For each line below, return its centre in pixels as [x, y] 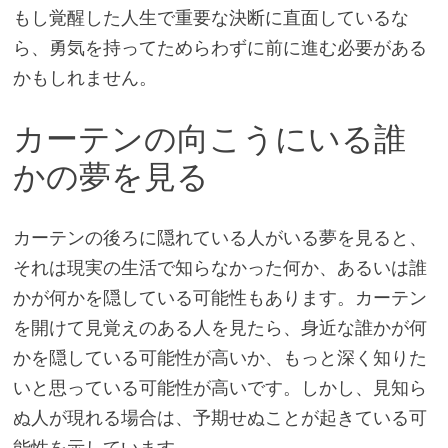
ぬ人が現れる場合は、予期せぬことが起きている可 [219, 417]
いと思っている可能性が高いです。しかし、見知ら [219, 387]
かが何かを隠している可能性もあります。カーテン [219, 297]
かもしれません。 [84, 78]
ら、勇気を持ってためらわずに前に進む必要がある [219, 48]
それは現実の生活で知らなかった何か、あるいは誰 [219, 267]
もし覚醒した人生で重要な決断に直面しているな [210, 18]
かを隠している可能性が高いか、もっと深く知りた [219, 357]
